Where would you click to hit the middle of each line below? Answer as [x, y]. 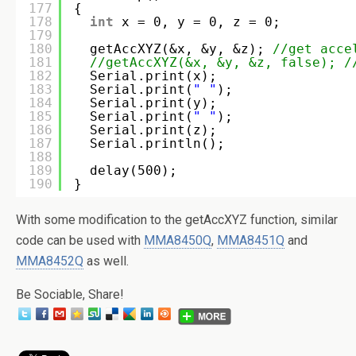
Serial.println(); [157, 143]
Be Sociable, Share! [70, 294]
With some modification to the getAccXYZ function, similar [177, 219]
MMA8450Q [178, 240]
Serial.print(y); [157, 103]
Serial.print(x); [157, 75]
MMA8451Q [251, 240]
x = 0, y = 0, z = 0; [201, 21]
